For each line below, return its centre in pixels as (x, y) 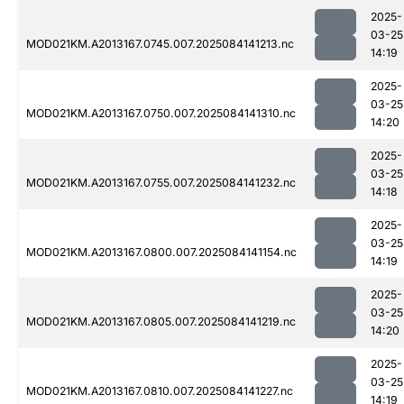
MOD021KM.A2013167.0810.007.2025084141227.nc (160, 391)
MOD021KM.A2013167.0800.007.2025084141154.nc (161, 252)
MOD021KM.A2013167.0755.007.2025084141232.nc (161, 183)
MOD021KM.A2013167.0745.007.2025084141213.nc (160, 44)
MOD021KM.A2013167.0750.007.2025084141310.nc (161, 114)
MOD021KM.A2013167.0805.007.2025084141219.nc (161, 322)
